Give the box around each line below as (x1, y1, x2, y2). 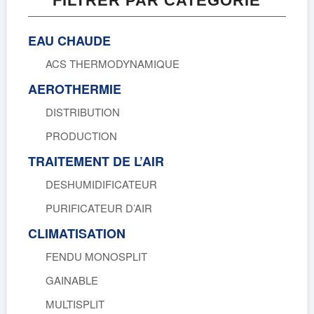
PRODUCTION (45, 128, 117, 143)
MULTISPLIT (45, 296, 104, 311)
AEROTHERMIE (27, 79, 121, 98)
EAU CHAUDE (27, 31, 111, 50)
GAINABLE (45, 272, 98, 287)
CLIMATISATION (27, 224, 125, 243)
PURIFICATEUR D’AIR (45, 200, 152, 215)
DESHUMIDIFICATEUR (45, 176, 157, 191)
